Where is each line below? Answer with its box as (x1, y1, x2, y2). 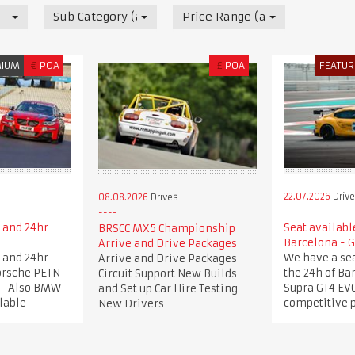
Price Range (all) (181, 10, 279, 24)
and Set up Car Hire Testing (97, 281, 238, 296)
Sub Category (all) (53, 10, 156, 24)
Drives (147, 191, 178, 203)
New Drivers (97, 296, 164, 311)
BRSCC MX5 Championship (97, 221, 235, 235)
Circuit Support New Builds (97, 266, 237, 281)
